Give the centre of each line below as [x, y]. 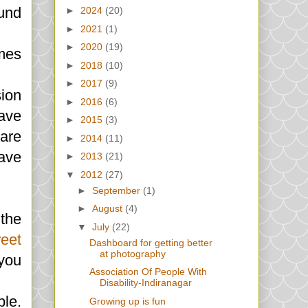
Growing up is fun [127, 301]
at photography [132, 253]
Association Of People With [148, 272]
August [108, 209]
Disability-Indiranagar [145, 283]
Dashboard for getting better [151, 242]
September [117, 190]
